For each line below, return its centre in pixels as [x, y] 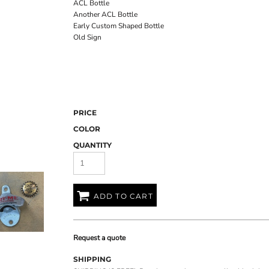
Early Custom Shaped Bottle [119, 26]
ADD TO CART [123, 196]
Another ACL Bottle [105, 15]
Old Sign [87, 38]
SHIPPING [92, 259]
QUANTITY [92, 145]
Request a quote [99, 238]
